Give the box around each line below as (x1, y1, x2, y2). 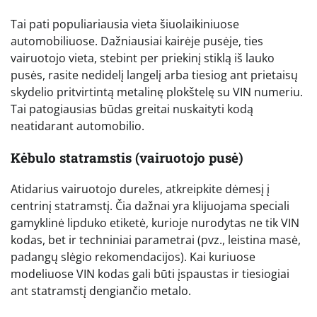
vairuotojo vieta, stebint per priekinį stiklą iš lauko (11, 50, 275, 67)
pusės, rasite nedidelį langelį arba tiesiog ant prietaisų (11, 67, 298, 83)
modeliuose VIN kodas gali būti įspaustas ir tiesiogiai (11, 266, 289, 282)
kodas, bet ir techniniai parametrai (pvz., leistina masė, (11, 232, 301, 248)
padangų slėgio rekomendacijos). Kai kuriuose (11, 249, 255, 265)
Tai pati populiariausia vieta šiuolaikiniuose (11, 16, 239, 33)
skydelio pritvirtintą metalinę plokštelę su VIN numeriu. (11, 84, 303, 100)
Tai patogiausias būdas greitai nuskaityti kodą (11, 101, 253, 117)
